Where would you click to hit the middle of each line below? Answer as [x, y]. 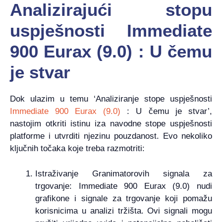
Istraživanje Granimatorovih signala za [124, 173]
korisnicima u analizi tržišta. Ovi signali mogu [124, 211]
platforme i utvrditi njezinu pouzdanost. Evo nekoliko [111, 136]
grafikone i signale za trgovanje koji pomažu [124, 198]
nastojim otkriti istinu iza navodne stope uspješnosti [111, 124]
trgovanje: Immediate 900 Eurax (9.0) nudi [124, 186]
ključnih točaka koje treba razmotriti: [77, 149]
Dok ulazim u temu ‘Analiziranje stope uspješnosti [111, 99]
